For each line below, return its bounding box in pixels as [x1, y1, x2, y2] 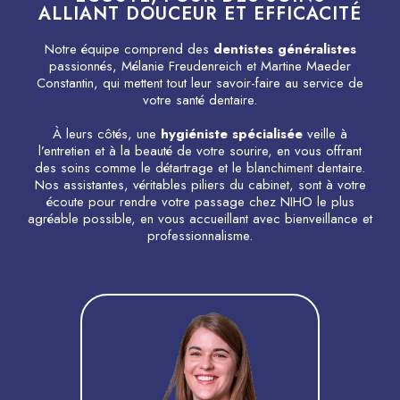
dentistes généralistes [212, 38, 356, 59]
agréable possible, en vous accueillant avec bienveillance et [28, 208, 372, 229]
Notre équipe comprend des [44, 38, 213, 59]
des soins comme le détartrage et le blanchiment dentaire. [35, 157, 365, 178]
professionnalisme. [147, 225, 253, 246]
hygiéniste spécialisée [161, 123, 303, 144]
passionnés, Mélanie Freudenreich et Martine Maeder [49, 55, 351, 76]
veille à [303, 123, 347, 144]
